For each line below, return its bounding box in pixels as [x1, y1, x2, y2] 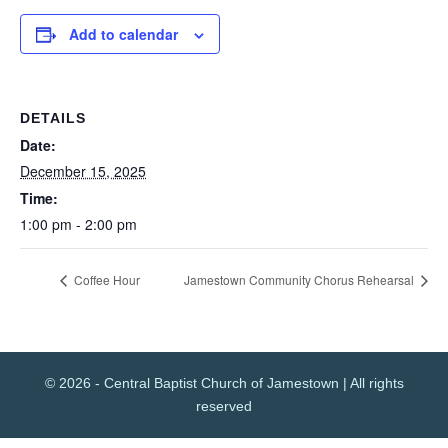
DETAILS [20, 110, 86, 127]
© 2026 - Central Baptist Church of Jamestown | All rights [44, 374, 404, 391]
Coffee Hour [71, 271, 140, 289]
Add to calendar [69, 24, 178, 45]
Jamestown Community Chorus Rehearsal [184, 271, 417, 289]
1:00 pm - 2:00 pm [20, 214, 137, 235]
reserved [196, 397, 252, 414]
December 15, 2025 [20, 161, 146, 182]
